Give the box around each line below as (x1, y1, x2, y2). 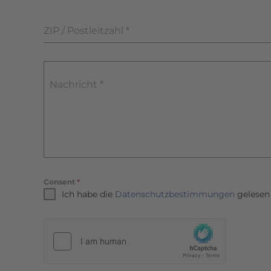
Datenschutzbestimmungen (115, 188, 235, 200)
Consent (44, 177, 77, 186)
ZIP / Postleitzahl (44, 24, 126, 36)
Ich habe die (62, 188, 115, 200)
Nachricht (50, 78, 100, 90)
